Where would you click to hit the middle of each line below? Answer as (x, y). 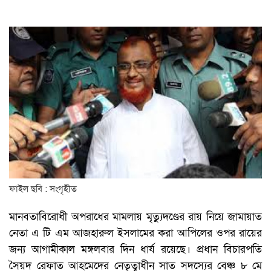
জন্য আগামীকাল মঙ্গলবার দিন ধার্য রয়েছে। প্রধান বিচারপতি (135, 250)
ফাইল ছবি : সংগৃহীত (43, 189)
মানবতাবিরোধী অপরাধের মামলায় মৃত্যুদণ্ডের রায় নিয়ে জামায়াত (135, 217)
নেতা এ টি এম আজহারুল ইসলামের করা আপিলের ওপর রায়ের (135, 233)
